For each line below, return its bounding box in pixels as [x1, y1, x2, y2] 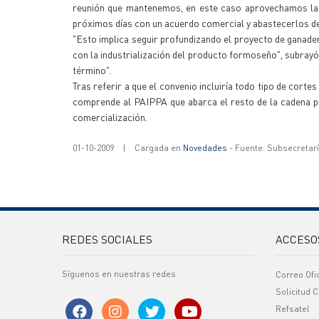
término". [73, 63, 112, 76]
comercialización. [73, 110, 147, 123]
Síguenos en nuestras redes [62, 268, 176, 279]
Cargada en [135, 142, 183, 153]
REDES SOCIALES [62, 231, 152, 246]
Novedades [183, 142, 227, 153]
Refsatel [276, 303, 310, 314]
